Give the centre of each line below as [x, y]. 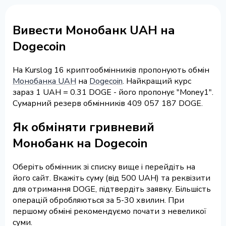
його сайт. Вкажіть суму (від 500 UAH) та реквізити [111, 178]
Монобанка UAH [44, 81]
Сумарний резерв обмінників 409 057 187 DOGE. [108, 103]
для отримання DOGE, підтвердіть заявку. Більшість [112, 189]
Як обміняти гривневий [83, 127]
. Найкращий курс [157, 81]
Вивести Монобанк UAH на [94, 30]
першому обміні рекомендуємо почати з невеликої [109, 211]
